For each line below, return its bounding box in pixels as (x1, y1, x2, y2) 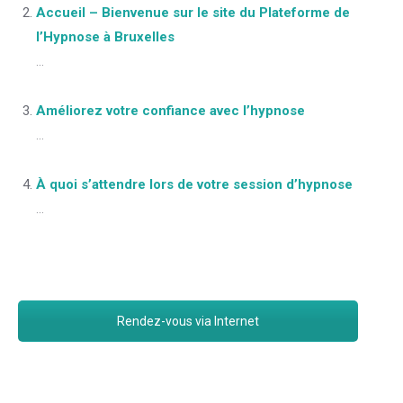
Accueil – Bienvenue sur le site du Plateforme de (36, 4, 350, 21)
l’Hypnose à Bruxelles (36, 29, 175, 45)
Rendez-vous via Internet (117, 314, 259, 328)
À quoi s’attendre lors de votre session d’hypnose (36, 176, 353, 193)
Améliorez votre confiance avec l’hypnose (36, 103, 305, 119)
